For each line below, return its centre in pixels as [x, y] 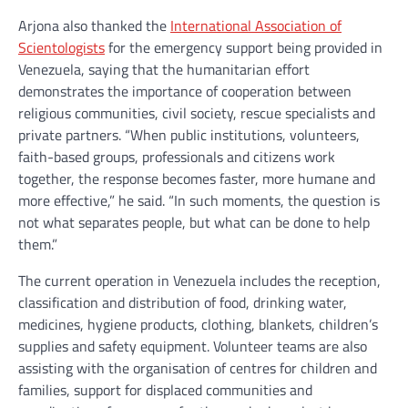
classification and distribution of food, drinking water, [183, 302]
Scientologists [61, 47]
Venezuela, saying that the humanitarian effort [164, 69]
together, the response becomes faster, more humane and [197, 178]
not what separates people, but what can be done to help [194, 222]
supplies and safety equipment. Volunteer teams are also [193, 346]
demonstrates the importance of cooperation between [185, 91]
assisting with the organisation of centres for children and [198, 368]
